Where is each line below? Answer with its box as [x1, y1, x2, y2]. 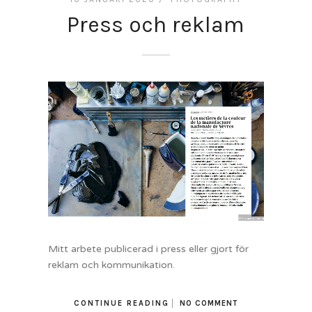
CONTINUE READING [74, 299, 170, 309]
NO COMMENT [180, 299, 238, 309]
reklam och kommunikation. [47, 259, 175, 272]
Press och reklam [67, 12, 245, 38]
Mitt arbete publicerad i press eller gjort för [47, 243, 249, 256]
